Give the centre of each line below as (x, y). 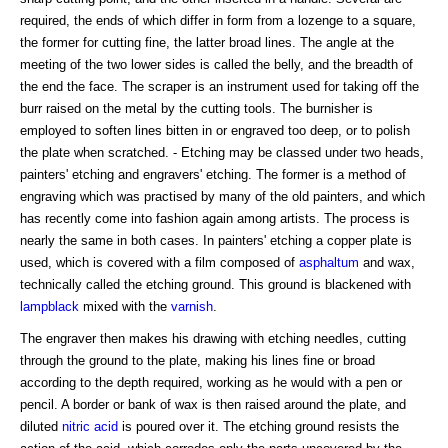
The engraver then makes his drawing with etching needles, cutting (213, 339)
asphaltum (329, 263)
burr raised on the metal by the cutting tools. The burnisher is (196, 109)
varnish (192, 307)
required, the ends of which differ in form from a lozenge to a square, (218, 21)
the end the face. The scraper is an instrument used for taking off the (219, 87)
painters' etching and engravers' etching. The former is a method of (213, 175)
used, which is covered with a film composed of (159, 263)
